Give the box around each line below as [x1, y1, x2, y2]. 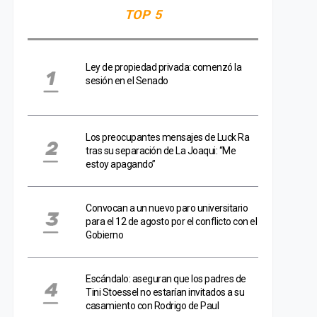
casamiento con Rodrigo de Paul [86, 300, 219, 311]
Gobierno [86, 229, 123, 241]
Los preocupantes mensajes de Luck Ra [86, 132, 249, 143]
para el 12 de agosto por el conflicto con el [86, 216, 257, 227]
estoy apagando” [86, 158, 156, 170]
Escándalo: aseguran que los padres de [86, 273, 246, 284]
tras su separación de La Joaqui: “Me [86, 145, 236, 156]
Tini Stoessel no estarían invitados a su [86, 287, 244, 298]
